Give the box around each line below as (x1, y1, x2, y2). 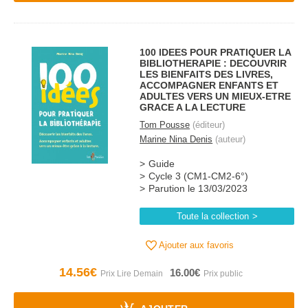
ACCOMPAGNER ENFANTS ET (140, 80, 279, 91)
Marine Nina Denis (140, 134, 213, 144)
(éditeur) (190, 120, 225, 130)
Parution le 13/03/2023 (148, 184, 248, 194)
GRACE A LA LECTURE (140, 102, 246, 113)
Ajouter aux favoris (157, 240, 234, 250)
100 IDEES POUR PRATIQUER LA (140, 47, 291, 58)
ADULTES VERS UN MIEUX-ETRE (140, 91, 291, 102)
